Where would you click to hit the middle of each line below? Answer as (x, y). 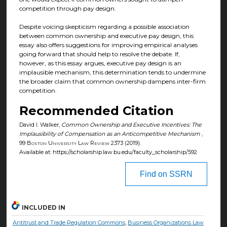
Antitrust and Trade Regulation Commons (69, 222)
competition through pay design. (67, 9)
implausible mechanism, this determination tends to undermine (112, 72)
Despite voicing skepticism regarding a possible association (104, 27)
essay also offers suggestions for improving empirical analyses (108, 45)
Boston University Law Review (69, 143)
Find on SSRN (166, 174)
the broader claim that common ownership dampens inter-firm (112, 82)
